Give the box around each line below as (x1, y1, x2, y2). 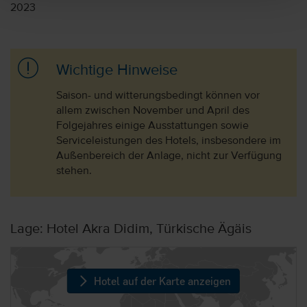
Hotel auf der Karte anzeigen (91, 274, 232, 287)
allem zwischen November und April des (56, 106, 249, 116)
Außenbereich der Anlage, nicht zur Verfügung (56, 151, 282, 162)
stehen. (56, 166, 92, 177)
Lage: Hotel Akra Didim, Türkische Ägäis (10, 221, 251, 236)
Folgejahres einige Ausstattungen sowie (56, 121, 249, 132)
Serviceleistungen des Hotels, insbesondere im (56, 136, 281, 147)
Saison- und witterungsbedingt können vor (56, 90, 260, 101)
